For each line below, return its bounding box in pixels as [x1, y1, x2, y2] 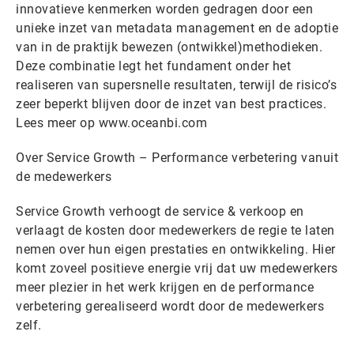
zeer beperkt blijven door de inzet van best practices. [16, 96, 326, 111]
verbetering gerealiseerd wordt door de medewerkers [16, 299, 324, 314]
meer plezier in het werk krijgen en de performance [16, 280, 314, 295]
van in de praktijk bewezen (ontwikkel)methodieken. [16, 40, 322, 55]
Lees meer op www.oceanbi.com [16, 115, 207, 130]
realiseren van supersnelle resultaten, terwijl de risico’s [16, 77, 337, 92]
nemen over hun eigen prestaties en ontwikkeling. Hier [16, 242, 336, 257]
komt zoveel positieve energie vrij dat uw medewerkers [16, 261, 338, 276]
